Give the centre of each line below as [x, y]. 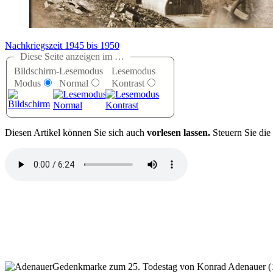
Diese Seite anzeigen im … [72, 57]
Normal [74, 83]
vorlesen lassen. [179, 133]
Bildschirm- [37, 71]
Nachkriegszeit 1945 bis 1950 [62, 46]
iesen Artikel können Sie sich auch [80, 133]
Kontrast [128, 83]
